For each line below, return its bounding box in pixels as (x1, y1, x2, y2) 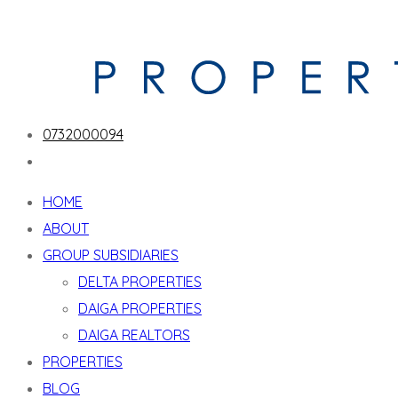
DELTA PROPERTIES (78, 273, 202, 291)
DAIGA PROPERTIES (78, 299, 202, 317)
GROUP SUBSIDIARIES (43, 246, 179, 264)
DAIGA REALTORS (78, 326, 190, 344)
